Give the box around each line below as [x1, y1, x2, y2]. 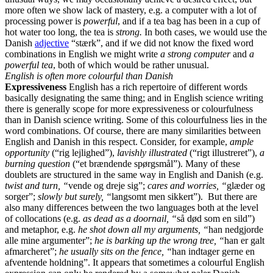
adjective [35, 37, 69, 48]
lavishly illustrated [117, 147, 190, 158]
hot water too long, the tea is [5, 26, 116, 37]
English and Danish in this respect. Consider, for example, [5, 136, 230, 147]
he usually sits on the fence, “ [59, 246, 172, 257]
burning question [5, 158, 73, 169]
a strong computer [160, 48, 230, 59]
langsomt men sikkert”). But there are [112, 191, 257, 202]
